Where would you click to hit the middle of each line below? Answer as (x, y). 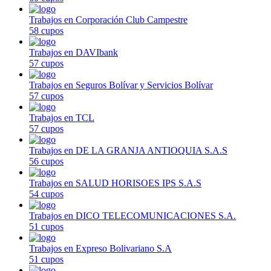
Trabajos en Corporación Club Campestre (108, 19)
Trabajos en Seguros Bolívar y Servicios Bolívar (121, 85)
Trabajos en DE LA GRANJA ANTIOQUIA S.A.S (128, 150)
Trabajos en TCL (62, 117)
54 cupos (46, 194)
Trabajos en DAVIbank (73, 52)
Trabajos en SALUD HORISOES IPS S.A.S (115, 183)
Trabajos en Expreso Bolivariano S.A (100, 248)
